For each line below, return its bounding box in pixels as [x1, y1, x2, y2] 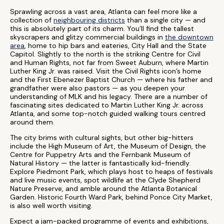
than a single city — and [125, 15, 205, 24]
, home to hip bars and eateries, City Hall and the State [24, 41, 206, 50]
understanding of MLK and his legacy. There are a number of [10, 92, 207, 101]
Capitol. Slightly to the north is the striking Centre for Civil [10, 49, 200, 58]
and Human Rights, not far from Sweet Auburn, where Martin [10, 58, 208, 67]
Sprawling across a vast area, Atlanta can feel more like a [10, 7, 197, 16]
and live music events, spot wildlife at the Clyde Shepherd [10, 175, 200, 184]
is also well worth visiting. [10, 201, 92, 210]
